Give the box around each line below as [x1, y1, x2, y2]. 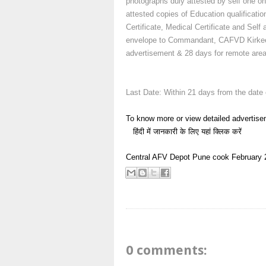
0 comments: [126, 242, 207, 258]
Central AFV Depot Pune [126, 153, 210, 161]
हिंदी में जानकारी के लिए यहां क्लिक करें [128, 127, 242, 136]
